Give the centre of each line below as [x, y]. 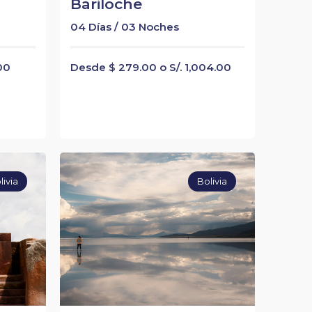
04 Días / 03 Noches [124, 27]
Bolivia [212, 181]
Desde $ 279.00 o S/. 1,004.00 [150, 67]
